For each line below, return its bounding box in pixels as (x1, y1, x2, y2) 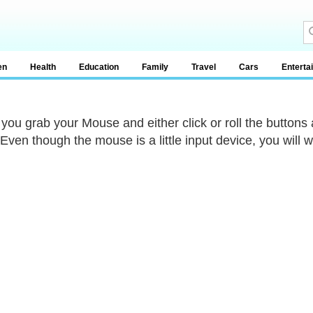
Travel (191, 62, 216, 72)
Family (142, 62, 168, 72)
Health (30, 62, 56, 72)
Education (79, 62, 119, 72)
